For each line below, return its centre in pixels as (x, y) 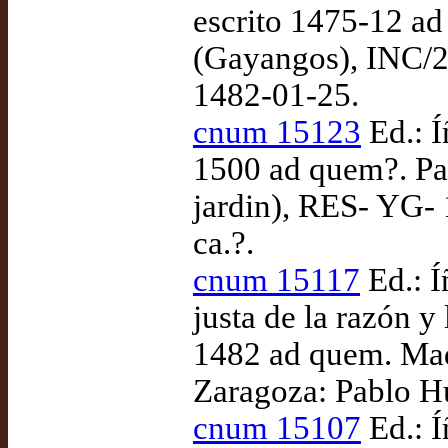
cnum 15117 (276, 280)
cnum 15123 (277, 132)
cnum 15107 (277, 428)
